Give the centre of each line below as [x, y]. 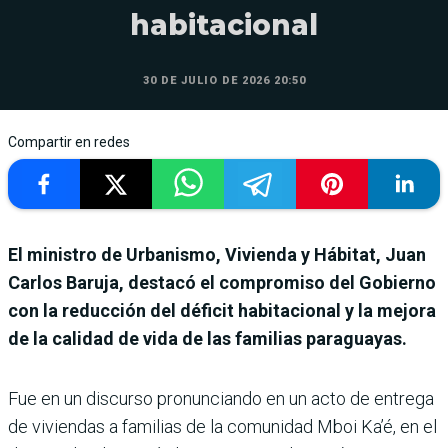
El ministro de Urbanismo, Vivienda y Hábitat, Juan [217, 255]
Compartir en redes [69, 142]
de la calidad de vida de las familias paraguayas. [207, 339]
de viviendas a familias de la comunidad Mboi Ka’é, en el [222, 427]
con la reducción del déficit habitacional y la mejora [222, 311]
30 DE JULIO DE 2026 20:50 [224, 81]
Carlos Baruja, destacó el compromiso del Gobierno [222, 283]
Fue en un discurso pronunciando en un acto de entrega [221, 399]
